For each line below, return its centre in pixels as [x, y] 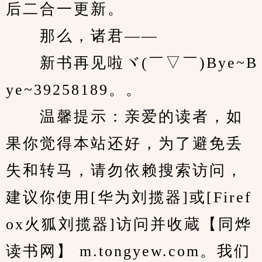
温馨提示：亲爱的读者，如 [125, 117]
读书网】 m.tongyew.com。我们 [128, 251]
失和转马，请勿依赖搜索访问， [125, 170]
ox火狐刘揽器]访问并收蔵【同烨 [129, 224]
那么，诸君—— [82, 36]
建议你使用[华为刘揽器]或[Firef [129, 197]
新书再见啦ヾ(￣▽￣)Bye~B [132, 63]
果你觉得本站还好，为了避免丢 [125, 144]
